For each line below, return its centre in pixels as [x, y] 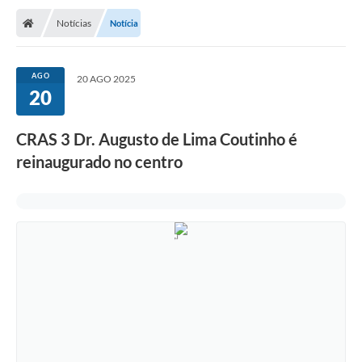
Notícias [74, 23]
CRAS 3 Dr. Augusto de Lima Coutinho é [157, 139]
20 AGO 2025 [106, 79]
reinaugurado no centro [99, 162]
